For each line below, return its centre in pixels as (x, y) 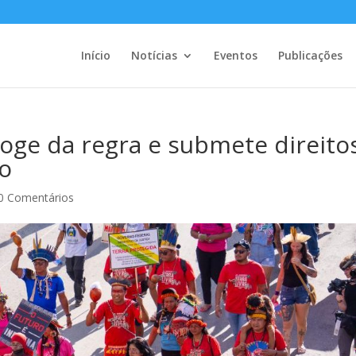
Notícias (154, 55)
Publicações (310, 55)
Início (95, 55)
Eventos (235, 55)
